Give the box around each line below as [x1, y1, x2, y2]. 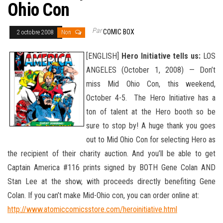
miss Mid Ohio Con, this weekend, [86, 79, 216, 89]
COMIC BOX [103, 27, 134, 36]
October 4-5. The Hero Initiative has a [86, 93, 216, 103]
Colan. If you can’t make [7, 190, 81, 200]
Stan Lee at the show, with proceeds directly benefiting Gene [7, 176, 216, 186]
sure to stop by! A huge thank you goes [86, 120, 216, 130]
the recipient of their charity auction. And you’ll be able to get [7, 148, 216, 158]
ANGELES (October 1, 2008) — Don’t [86, 65, 216, 75]
